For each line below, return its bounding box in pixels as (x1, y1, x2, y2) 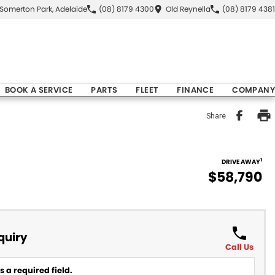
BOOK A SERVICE (4, 84, 73, 96)
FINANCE (177, 84, 214, 96)
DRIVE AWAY (222, 157, 260, 166)
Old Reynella (166, 4, 211, 14)
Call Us (225, 241, 254, 253)
